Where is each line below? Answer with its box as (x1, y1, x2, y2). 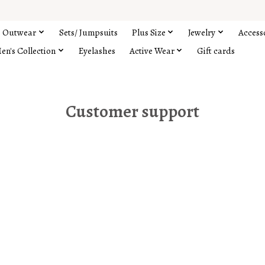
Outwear (2, 25, 37, 38)
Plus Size (132, 25, 166, 38)
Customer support (66, 99, 199, 124)
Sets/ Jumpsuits (59, 25, 118, 38)
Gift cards (197, 44, 235, 57)
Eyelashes (78, 44, 115, 57)
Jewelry (188, 25, 216, 38)
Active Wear (129, 44, 174, 57)
